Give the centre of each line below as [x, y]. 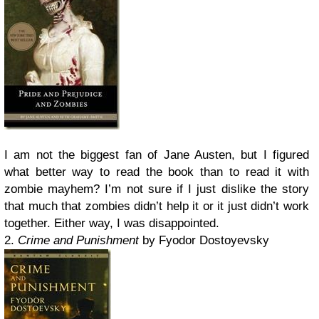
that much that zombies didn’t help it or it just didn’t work [157, 206]
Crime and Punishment [77, 240]
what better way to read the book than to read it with [157, 172]
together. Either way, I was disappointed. [112, 223]
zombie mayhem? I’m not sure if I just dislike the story [157, 189]
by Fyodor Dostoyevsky [204, 240]
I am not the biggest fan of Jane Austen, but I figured [157, 155]
